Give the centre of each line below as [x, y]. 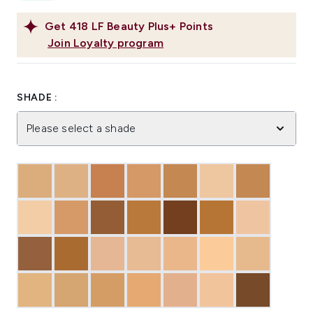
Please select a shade [81, 129]
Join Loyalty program [105, 43]
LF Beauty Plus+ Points [152, 27]
